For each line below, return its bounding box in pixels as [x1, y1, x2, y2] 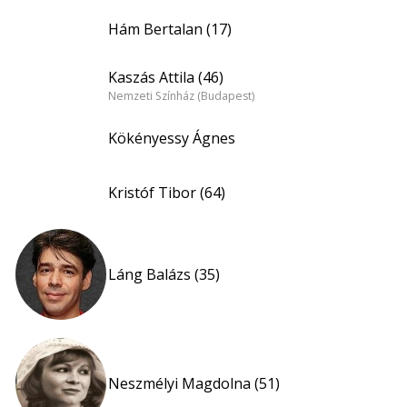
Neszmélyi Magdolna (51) [108, 373, 280, 394]
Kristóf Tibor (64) [108, 183, 225, 203]
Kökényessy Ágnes [108, 128, 235, 149]
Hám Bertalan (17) [108, 19, 232, 40]
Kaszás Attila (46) [108, 66, 223, 87]
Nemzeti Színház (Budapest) [108, 87, 254, 104]
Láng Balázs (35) [108, 264, 220, 285]
